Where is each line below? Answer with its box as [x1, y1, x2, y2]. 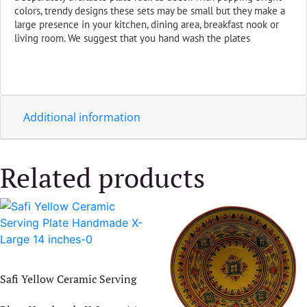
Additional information [23, 109, 140, 125]
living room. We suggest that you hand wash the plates [14, 31, 250, 45]
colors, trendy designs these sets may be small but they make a [14, 3, 285, 17]
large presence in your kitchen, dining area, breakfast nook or [14, 17, 279, 31]
